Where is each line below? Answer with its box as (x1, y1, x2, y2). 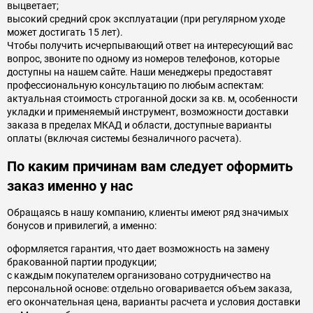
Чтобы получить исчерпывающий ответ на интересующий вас (7, 39, 293, 51)
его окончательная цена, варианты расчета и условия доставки (7, 296, 300, 308)
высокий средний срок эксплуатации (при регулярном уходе (7, 13, 285, 24)
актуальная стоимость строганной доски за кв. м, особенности (7, 92, 298, 104)
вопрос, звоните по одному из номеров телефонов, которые (7, 52, 279, 64)
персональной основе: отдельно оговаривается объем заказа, (7, 283, 292, 295)
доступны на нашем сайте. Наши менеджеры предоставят (7, 66, 272, 78)
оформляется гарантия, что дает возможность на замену (7, 243, 270, 255)
